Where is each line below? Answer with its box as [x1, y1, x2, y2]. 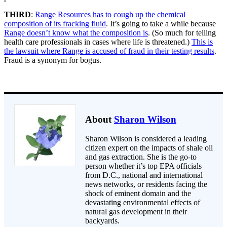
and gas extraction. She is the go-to [85, 153, 197, 162]
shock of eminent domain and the [85, 189, 191, 198]
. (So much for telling [148, 28, 216, 37]
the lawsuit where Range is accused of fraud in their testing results [4, 46, 214, 55]
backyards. [85, 216, 120, 225]
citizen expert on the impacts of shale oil [85, 143, 213, 153]
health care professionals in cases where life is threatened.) [4, 37, 192, 46]
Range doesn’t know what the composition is [4, 28, 148, 37]
